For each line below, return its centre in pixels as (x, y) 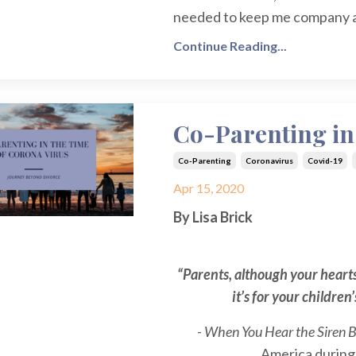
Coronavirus (269, 161)
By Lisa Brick (213, 217)
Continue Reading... (230, 46)
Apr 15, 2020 (208, 188)
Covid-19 (325, 161)
